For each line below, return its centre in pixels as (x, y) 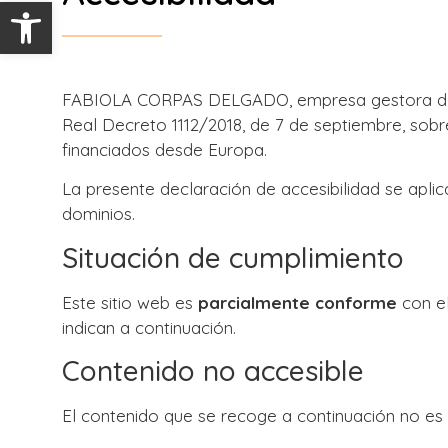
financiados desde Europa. (164, 149)
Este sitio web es (130, 302)
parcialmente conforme (297, 302)
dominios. (98, 214)
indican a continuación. (149, 327)
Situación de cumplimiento (233, 257)
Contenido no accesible (213, 371)
